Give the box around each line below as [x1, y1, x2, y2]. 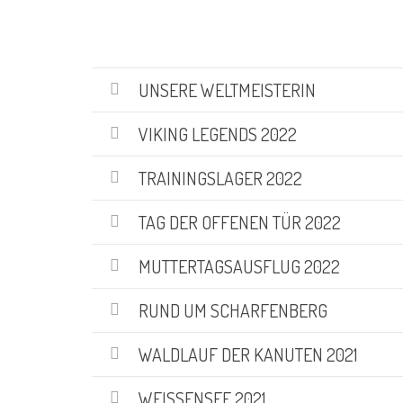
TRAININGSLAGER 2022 [139, 166, 302, 190]
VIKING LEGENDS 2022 [139, 121, 297, 146]
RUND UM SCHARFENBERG [139, 298, 327, 322]
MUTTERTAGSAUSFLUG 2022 [139, 254, 340, 278]
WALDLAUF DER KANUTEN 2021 [139, 342, 357, 366]
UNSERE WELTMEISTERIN [139, 77, 316, 102]
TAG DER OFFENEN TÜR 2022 [139, 210, 341, 234]
